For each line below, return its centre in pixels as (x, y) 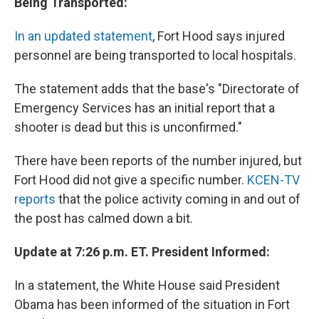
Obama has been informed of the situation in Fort (152, 305)
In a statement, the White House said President (147, 286)
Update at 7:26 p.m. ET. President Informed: (142, 252)
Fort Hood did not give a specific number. (131, 180)
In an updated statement (83, 36)
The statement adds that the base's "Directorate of (157, 89)
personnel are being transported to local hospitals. (155, 56)
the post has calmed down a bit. (104, 219)
